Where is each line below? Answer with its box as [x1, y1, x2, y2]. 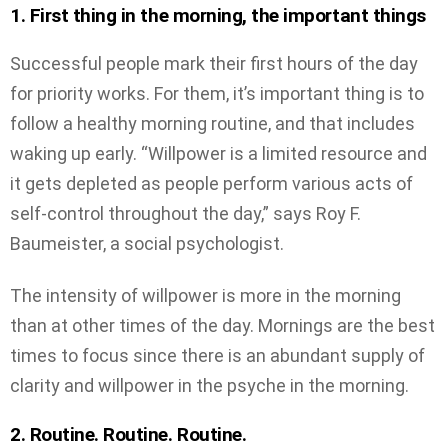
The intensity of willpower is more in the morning [10, 285, 401, 307]
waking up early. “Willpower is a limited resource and [10, 142, 427, 164]
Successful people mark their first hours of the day [10, 52, 418, 74]
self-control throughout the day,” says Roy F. [10, 202, 361, 224]
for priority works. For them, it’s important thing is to [10, 82, 424, 104]
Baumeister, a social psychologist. [10, 232, 284, 254]
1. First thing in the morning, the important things [10, 4, 426, 28]
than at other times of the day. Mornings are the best [10, 315, 435, 337]
